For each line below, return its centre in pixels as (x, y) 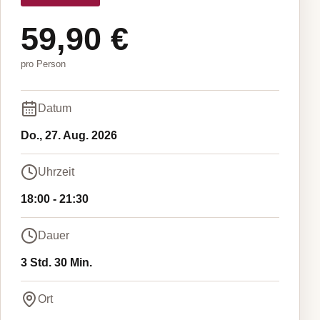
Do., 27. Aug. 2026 (69, 135)
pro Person (43, 64)
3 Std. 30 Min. (56, 262)
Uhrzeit (56, 172)
